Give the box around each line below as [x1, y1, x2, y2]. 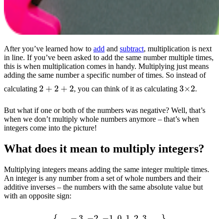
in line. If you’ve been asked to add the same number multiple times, [4, 53, 214, 62]
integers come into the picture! [4, 124, 97, 132]
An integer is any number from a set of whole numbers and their [4, 174, 201, 183]
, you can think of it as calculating [73, 84, 179, 93]
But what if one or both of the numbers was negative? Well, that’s [4, 106, 205, 115]
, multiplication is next [144, 44, 212, 53]
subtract [120, 44, 144, 53]
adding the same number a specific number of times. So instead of [4, 70, 206, 79]
